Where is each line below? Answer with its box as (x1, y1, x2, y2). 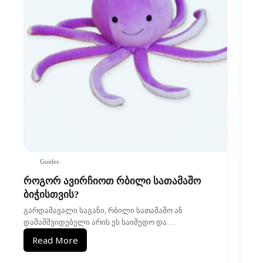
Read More (32, 234, 78, 247)
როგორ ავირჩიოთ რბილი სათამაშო (23, 176, 201, 187)
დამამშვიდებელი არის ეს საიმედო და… (23, 218, 174, 227)
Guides (39, 157, 59, 165)
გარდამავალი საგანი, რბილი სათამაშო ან (23, 206, 183, 215)
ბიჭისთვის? (23, 189, 79, 201)
